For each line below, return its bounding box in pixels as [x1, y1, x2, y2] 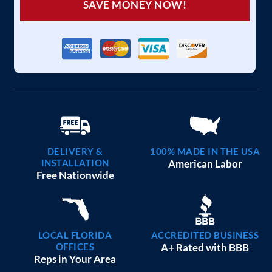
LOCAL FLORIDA [38, 229, 112, 241]
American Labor [168, 157, 242, 171]
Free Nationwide [36, 169, 114, 182]
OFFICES [55, 241, 95, 253]
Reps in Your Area [34, 253, 116, 266]
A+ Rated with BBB [161, 241, 249, 254]
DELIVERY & [47, 146, 103, 157]
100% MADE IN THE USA [150, 146, 260, 157]
